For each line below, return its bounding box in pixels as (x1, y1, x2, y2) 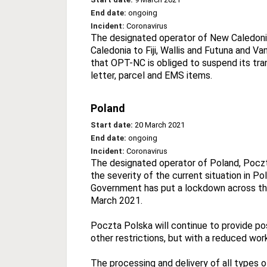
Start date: (91, 120, 133, 129)
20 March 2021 (133, 120, 185, 129)
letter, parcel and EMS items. (91, 69, 212, 81)
